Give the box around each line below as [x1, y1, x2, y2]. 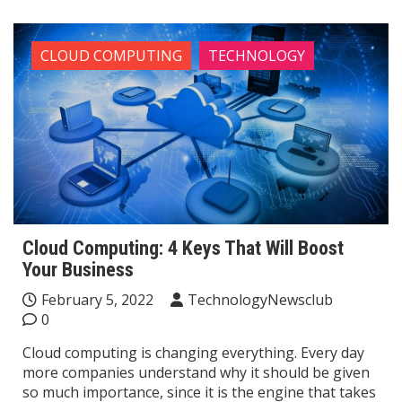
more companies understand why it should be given [22, 362, 370, 382]
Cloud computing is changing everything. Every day [22, 342, 364, 363]
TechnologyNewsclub [188, 289, 333, 310]
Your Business [22, 258, 134, 281]
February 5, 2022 [41, 289, 153, 310]
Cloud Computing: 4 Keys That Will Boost [22, 236, 344, 259]
